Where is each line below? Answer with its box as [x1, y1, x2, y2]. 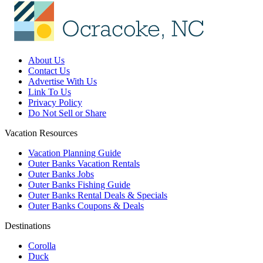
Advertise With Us [28, 76, 97, 86]
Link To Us [28, 86, 71, 97]
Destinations [5, 220, 50, 231]
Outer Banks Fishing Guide [28, 179, 130, 190]
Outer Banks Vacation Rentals [28, 158, 140, 168]
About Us [28, 55, 65, 65]
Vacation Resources [5, 127, 77, 138]
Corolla [28, 240, 56, 251]
